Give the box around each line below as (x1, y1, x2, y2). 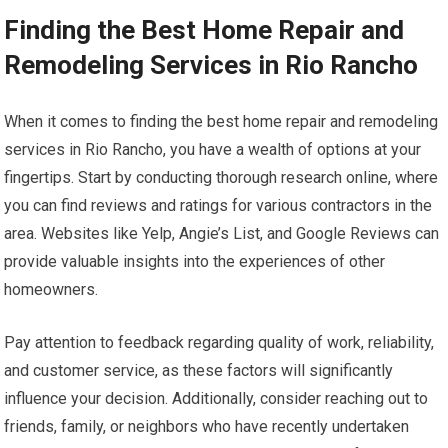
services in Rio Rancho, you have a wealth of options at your (4, 140, 422, 159)
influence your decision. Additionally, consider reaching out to (4, 389, 429, 408)
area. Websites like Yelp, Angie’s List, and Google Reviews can (4, 224, 440, 243)
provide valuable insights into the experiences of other (4, 252, 386, 271)
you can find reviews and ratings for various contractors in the (4, 196, 433, 215)
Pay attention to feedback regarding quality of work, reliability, (4, 333, 435, 352)
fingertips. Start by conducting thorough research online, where (4, 168, 439, 187)
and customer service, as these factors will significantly (4, 361, 394, 380)
